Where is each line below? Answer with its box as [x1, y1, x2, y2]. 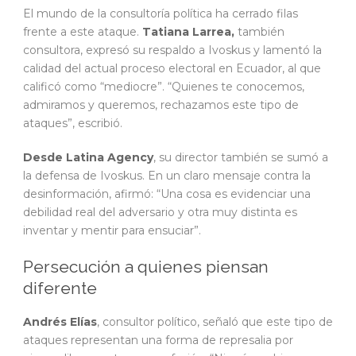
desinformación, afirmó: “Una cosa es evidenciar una [23, 187, 311, 201]
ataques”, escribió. [23, 116, 122, 130]
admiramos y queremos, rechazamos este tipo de [23, 98, 299, 112]
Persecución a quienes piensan [23, 257, 269, 277]
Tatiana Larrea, [142, 25, 234, 39]
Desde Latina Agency [23, 150, 153, 164]
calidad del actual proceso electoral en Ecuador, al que [23, 61, 321, 75]
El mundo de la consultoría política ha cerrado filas [23, 6, 298, 21]
